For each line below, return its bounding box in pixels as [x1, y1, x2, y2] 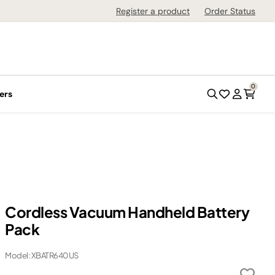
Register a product [116, 6, 190, 17]
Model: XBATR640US [5, 250, 79, 260]
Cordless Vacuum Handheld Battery [5, 203, 249, 221]
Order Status [204, 6, 255, 17]
